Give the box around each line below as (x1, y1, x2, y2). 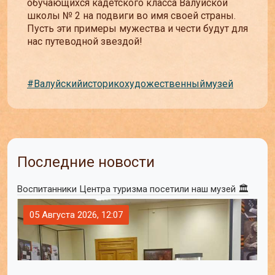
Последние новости (17, 153, 155, 171)
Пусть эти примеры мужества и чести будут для (27, 22, 248, 34)
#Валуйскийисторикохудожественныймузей (27, 77, 233, 90)
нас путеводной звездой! (27, 35, 142, 47)
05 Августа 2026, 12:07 (29, 209, 123, 221)
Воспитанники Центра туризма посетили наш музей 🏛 (17, 184, 249, 195)
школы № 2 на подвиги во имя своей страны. (27, 9, 236, 21)
